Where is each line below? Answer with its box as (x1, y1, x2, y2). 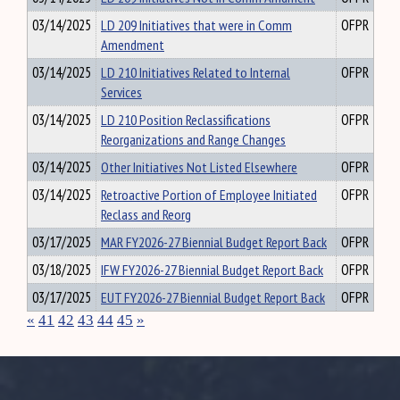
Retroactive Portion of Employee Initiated (101, 185, 317, 204)
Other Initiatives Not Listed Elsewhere (101, 157, 297, 177)
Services (101, 82, 142, 102)
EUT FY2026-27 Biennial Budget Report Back (101, 287, 325, 307)
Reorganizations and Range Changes (101, 129, 286, 149)
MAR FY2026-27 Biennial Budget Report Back (101, 232, 327, 252)
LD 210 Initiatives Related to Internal (101, 62, 290, 82)
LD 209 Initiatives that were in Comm (101, 15, 292, 35)
